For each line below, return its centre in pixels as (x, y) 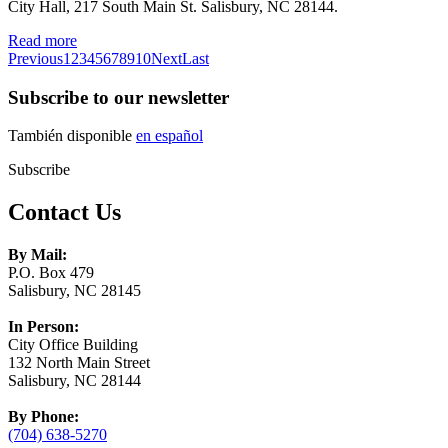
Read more (42, 40)
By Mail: (37, 255)
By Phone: (43, 417)
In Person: (43, 327)
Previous (35, 58)
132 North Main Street (79, 363)
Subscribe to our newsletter (118, 97)
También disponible (72, 136)
